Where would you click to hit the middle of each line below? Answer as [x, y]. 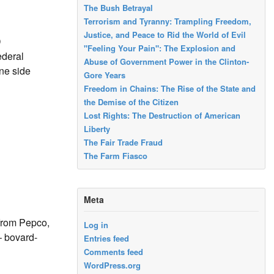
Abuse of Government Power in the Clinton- [167, 61]
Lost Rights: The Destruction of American [162, 115]
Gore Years [105, 75]
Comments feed [114, 252]
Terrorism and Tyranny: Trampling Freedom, [168, 21]
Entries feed [107, 238]
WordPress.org [113, 265]
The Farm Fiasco [116, 155]
